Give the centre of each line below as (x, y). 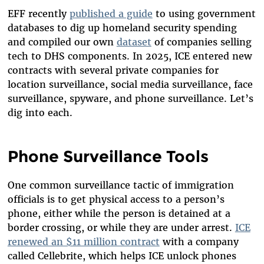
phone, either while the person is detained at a (119, 213)
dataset (134, 42)
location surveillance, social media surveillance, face (130, 84)
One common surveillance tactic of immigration (121, 185)
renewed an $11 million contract (83, 241)
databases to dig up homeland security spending (122, 27)
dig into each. (40, 112)
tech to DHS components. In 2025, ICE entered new (130, 56)
